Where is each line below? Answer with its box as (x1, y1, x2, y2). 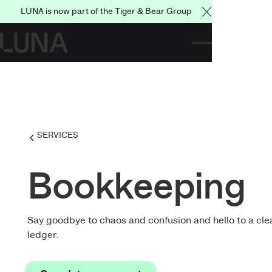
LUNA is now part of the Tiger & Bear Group (20, 7, 192, 16)
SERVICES (37, 131, 79, 140)
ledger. (27, 229, 59, 240)
